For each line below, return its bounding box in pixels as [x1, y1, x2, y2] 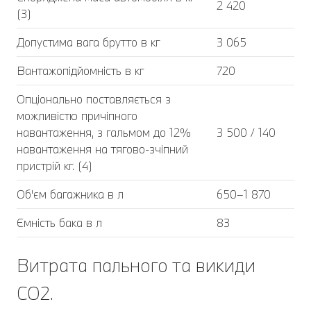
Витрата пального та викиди [17, 253, 255, 277]
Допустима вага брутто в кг [17, 34, 160, 49]
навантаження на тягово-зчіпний [17, 141, 188, 156]
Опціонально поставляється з [17, 91, 171, 106]
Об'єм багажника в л [17, 186, 124, 201]
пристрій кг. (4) [17, 158, 92, 173]
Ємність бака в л [17, 215, 102, 230]
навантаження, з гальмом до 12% [17, 124, 191, 140]
